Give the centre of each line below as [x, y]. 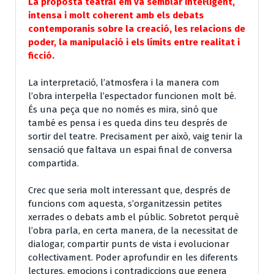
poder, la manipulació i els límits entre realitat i [134, 42]
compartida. [54, 163]
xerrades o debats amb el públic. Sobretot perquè [134, 217]
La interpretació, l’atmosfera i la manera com [124, 82]
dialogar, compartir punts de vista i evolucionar [129, 244]
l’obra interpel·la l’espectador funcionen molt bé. [132, 96]
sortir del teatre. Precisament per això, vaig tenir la [135, 136]
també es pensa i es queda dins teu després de [128, 123]
